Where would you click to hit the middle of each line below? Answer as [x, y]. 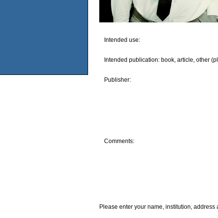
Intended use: [122, 40]
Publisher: [117, 80]
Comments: [119, 141]
